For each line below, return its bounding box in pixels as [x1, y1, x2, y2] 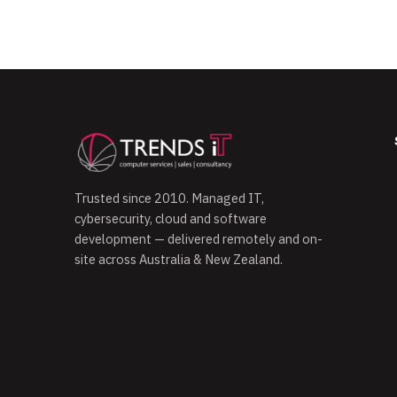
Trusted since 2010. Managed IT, [74, 190, 264, 207]
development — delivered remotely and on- [74, 230, 323, 248]
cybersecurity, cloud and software [74, 210, 267, 228]
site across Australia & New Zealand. [74, 251, 283, 269]
